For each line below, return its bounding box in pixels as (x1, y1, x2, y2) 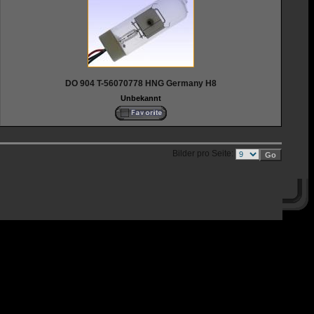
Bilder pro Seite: (172, 149, 235, 158)
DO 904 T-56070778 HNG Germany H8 (64, 78, 217, 88)
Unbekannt (120, 94, 161, 102)
